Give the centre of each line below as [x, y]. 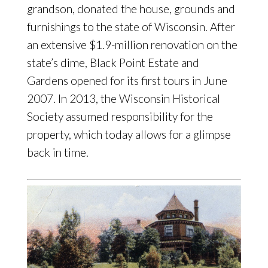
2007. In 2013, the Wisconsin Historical [123, 99]
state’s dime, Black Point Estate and [113, 63]
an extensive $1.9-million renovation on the [132, 45]
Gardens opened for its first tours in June [127, 81]
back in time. [57, 153]
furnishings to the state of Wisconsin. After [131, 27]
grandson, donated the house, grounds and [131, 9]
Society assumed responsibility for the [120, 117]
